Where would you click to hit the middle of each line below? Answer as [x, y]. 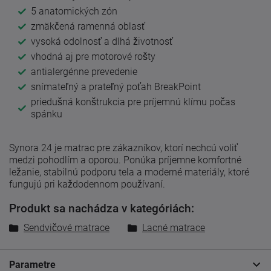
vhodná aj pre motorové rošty [93, 56]
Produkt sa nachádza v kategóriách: [102, 208]
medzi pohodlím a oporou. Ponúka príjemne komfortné [125, 160]
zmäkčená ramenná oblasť [88, 26]
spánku [47, 114]
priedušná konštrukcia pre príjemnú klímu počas [133, 102]
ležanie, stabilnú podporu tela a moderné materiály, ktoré [129, 172]
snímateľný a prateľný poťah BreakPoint [116, 87]
